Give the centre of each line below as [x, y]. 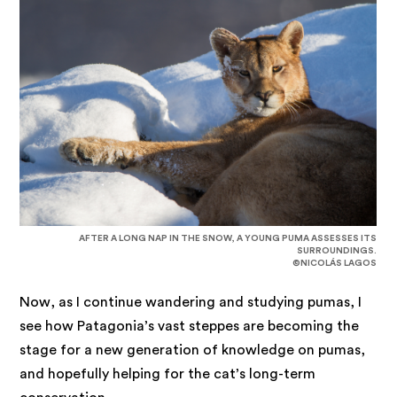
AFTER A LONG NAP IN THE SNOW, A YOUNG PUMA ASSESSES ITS [228, 238]
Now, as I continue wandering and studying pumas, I [191, 302]
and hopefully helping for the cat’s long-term [168, 374]
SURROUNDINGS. [337, 250]
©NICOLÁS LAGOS [335, 263]
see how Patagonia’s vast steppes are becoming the [190, 326]
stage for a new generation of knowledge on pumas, [193, 350]
